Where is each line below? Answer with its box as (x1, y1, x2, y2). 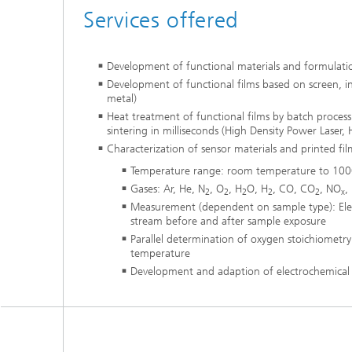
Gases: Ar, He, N (130, 181, 205, 196)
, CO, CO (273, 181, 315, 196)
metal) (107, 92, 137, 105)
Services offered (83, 7, 240, 33)
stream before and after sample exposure (130, 214, 326, 228)
